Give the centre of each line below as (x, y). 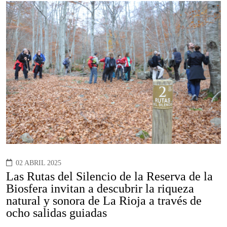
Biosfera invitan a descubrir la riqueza (100, 188)
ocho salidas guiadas (56, 213)
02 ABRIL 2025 (39, 163)
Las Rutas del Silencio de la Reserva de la (109, 176)
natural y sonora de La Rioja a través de (104, 200)
